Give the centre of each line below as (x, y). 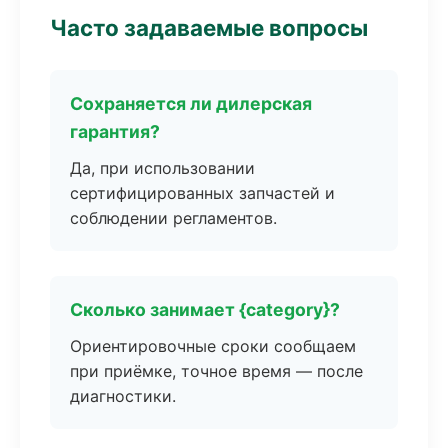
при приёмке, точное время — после (216, 371)
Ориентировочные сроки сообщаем (213, 346)
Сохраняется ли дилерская (191, 103)
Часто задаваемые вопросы (209, 27)
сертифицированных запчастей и (202, 193)
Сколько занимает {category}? (205, 309)
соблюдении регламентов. (173, 218)
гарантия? (115, 131)
